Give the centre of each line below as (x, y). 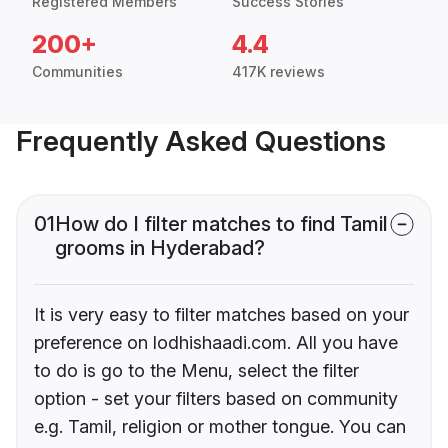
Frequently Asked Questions (201, 141)
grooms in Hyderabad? (160, 248)
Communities (77, 72)
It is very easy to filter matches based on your (221, 315)
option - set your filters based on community (216, 399)
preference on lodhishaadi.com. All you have (216, 343)
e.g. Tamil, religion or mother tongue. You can (220, 427)
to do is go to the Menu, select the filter (196, 371)
